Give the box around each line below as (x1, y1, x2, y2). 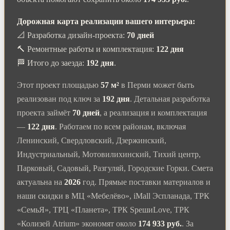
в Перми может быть (119, 80, 194, 89)
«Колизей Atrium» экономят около (17, 219, 138, 228)
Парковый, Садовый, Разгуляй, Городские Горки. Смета (17, 163, 213, 172)
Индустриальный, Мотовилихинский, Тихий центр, (17, 149, 201, 159)
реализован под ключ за (17, 94, 102, 103)
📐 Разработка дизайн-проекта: (17, 30, 127, 40)
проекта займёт (17, 108, 72, 117)
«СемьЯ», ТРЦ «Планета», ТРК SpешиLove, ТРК (17, 205, 189, 214)
